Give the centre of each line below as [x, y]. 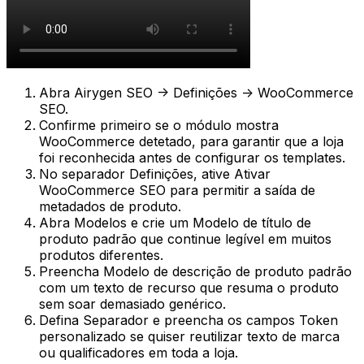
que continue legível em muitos [234, 239]
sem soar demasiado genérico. [132, 304]
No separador [84, 174]
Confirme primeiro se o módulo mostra [159, 126]
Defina [61, 321]
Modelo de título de [252, 223]
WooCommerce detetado [115, 142]
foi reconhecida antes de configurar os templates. [192, 158]
